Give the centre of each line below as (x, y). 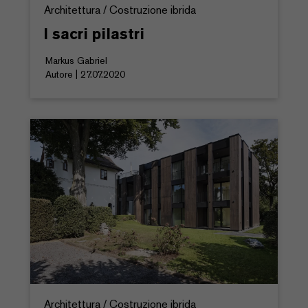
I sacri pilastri (94, 33)
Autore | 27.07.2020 (85, 74)
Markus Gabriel (76, 60)
